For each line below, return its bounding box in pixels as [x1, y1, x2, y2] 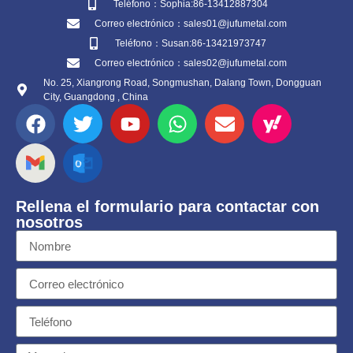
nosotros [16, 214, 83, 231]
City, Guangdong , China [43, 91, 148, 102]
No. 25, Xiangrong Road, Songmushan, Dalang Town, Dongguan [43, 77, 321, 88]
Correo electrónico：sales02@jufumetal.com [94, 58, 287, 69]
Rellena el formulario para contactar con [16, 198, 319, 215]
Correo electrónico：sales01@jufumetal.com [94, 18, 287, 29]
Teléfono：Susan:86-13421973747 [114, 38, 266, 49]
